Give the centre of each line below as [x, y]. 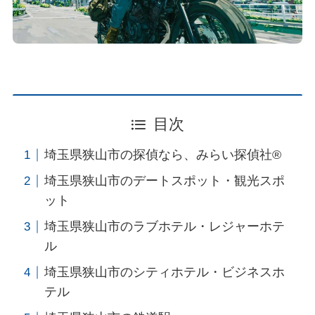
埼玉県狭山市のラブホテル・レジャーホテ [164, 227]
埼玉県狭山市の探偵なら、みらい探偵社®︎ [162, 155]
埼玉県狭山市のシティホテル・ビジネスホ [164, 272]
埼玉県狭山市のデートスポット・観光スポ [164, 181]
